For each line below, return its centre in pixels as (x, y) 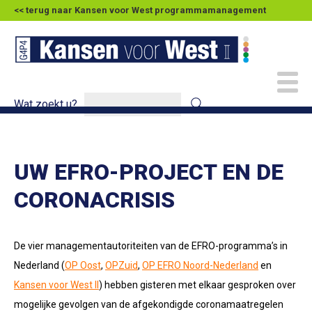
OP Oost (83, 265)
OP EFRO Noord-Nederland (200, 265)
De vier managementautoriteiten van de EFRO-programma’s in (151, 246)
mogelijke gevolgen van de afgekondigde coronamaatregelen (149, 304)
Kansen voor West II (56, 285)
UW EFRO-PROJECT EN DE (149, 172)
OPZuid (122, 265)
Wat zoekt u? (46, 104)
